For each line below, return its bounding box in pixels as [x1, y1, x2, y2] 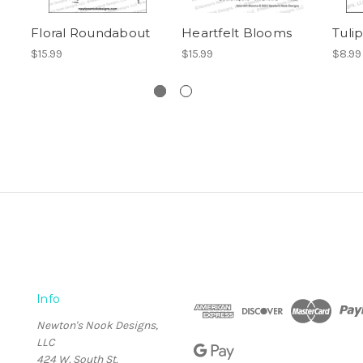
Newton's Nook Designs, [36, 318, 158, 333]
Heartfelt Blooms [181, 25, 292, 41]
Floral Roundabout [31, 25, 151, 41]
